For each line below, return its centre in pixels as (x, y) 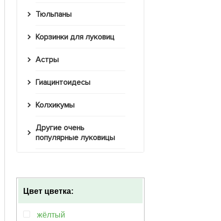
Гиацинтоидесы (64, 83)
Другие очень (38, 128)
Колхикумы (57, 105)
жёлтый (51, 215)
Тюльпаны (55, 15)
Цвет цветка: (48, 191)
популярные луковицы (75, 138)
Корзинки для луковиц (77, 37)
